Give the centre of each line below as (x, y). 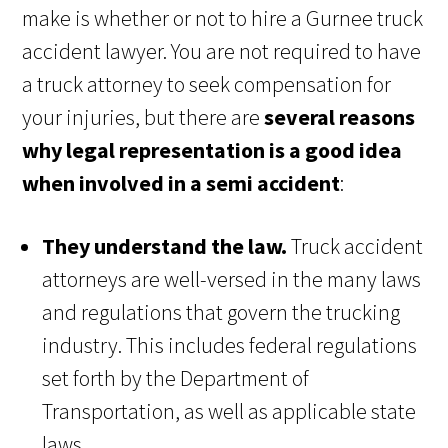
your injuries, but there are (143, 117)
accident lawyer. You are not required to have (222, 51)
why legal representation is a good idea (212, 150)
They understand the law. (167, 246)
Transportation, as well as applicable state (229, 411)
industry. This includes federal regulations (230, 345)
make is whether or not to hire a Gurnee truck (223, 18)
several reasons (340, 117)
